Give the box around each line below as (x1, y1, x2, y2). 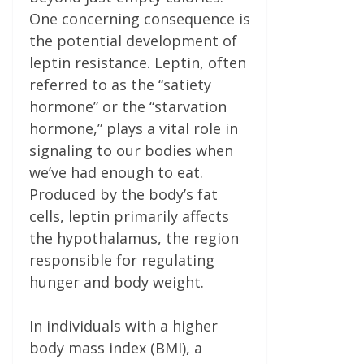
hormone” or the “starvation (29, 96, 227, 116)
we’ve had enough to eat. (29, 162, 203, 182)
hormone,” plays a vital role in (29, 118, 238, 138)
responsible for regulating (29, 249, 214, 270)
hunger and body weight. (29, 271, 204, 292)
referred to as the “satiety (29, 74, 211, 94)
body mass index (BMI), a (29, 337, 202, 357)
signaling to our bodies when (29, 140, 233, 160)
